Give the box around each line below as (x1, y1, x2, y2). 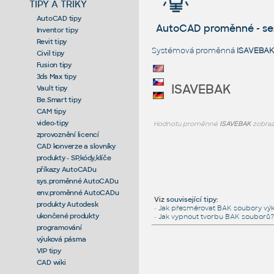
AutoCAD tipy (36, 13, 81, 23)
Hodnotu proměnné (153, 119, 220, 128)
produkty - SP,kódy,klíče (36, 153, 111, 162)
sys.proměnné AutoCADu (36, 176, 119, 185)
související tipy (166, 194, 217, 204)
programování (36, 223, 82, 232)
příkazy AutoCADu (36, 165, 97, 174)
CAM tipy (36, 106, 66, 116)
